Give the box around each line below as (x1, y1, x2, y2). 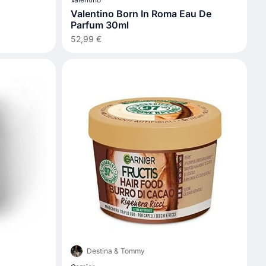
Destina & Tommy (86, 246, 145, 255)
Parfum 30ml (70, 19, 129, 31)
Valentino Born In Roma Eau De (70, 8, 211, 20)
